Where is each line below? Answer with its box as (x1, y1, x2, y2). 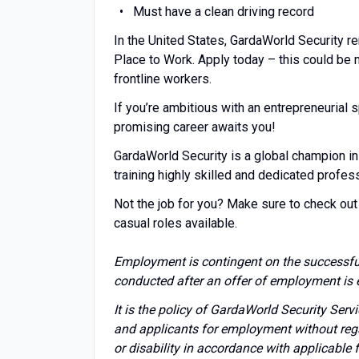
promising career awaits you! (114, 119, 276, 135)
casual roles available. (114, 216, 237, 231)
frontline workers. (114, 71, 212, 87)
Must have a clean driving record (132, 4, 317, 19)
